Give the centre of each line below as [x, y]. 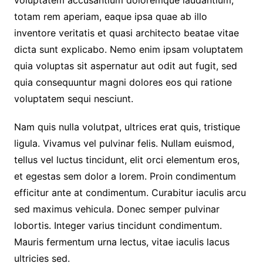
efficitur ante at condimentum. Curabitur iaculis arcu [130, 192]
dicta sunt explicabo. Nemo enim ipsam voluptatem [128, 49]
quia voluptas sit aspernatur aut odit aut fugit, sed [125, 65]
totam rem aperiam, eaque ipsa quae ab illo [110, 16]
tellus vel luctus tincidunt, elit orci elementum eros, [127, 159]
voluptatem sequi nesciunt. [73, 98]
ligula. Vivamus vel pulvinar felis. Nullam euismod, [124, 143]
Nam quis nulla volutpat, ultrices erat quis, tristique [127, 127]
